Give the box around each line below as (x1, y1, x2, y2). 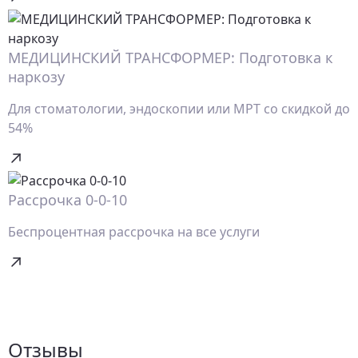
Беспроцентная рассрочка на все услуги (8, 223, 260, 241)
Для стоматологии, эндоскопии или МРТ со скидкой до (8, 100, 350, 118)
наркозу (8, 67, 65, 87)
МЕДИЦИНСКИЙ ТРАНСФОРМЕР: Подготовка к (8, 48, 333, 68)
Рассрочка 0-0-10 (8, 190, 127, 210)
